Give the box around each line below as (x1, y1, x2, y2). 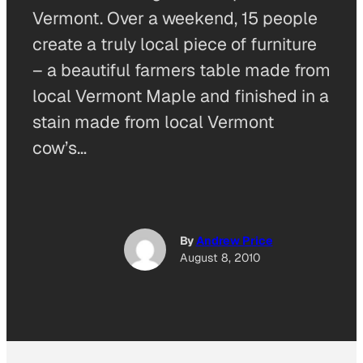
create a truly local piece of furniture (32, 33, 317, 55)
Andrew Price (195, 233, 273, 249)
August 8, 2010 (179, 250, 260, 266)
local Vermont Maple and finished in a (32, 85, 329, 107)
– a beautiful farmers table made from (32, 59, 331, 81)
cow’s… (32, 137, 87, 159)
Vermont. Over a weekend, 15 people (32, 7, 318, 29)
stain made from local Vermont (32, 111, 274, 133)
